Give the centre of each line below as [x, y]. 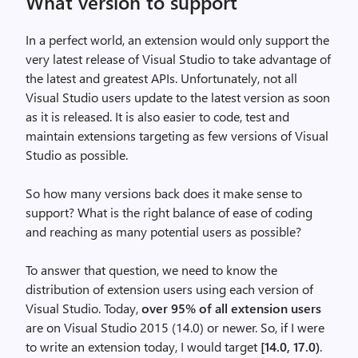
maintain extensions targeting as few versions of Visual [177, 136]
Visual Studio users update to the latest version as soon [178, 97]
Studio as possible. [77, 155]
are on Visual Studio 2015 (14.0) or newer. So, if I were [175, 328]
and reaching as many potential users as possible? [163, 232]
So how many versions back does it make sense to [164, 193]
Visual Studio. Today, [84, 308]
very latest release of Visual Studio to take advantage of [178, 59]
